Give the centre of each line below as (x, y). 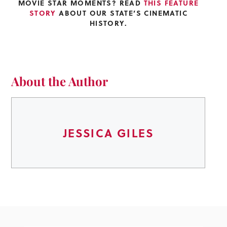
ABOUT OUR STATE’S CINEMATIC (122, 13)
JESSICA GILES (108, 133)
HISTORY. (108, 23)
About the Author (60, 81)
